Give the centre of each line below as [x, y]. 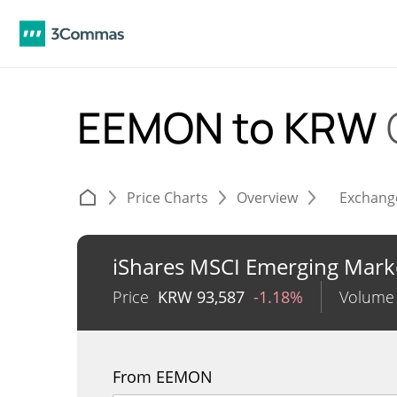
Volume [367, 297]
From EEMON [163, 377]
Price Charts [167, 198]
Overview [267, 198]
